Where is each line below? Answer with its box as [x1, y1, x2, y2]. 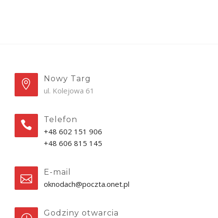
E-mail [44, 167, 71, 177]
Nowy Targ [44, 74, 91, 84]
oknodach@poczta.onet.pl [44, 179, 129, 189]
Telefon [44, 115, 77, 125]
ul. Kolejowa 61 [44, 86, 94, 96]
